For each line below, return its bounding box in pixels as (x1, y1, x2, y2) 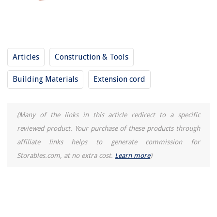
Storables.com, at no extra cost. (17, 152, 115, 159)
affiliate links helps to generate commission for (17, 138, 200, 146)
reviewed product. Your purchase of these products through (17, 124, 200, 132)
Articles (13, 52, 39, 62)
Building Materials (13, 75, 78, 84)
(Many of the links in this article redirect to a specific (17, 111, 200, 119)
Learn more (115, 152, 150, 159)
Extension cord (93, 75, 145, 84)
